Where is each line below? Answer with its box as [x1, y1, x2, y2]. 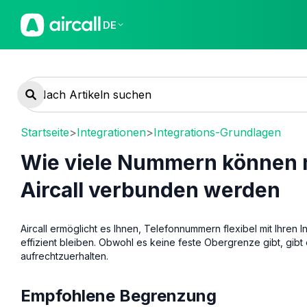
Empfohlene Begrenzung [21, 285, 217, 306]
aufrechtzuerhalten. [21, 249, 108, 262]
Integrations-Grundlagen [153, 125, 281, 139]
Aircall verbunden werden [21, 177, 280, 202]
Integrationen [77, 125, 146, 139]
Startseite [21, 125, 69, 139]
